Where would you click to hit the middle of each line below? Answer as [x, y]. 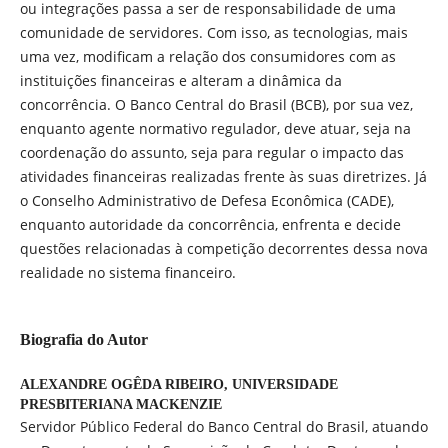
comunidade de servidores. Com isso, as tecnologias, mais [213, 32]
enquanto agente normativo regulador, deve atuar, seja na [215, 128]
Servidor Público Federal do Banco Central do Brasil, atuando [223, 427]
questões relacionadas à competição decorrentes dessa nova [223, 248]
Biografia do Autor [83, 340]
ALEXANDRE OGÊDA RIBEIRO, [125, 385]
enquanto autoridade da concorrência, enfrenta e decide [210, 224]
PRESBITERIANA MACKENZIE [120, 405]
